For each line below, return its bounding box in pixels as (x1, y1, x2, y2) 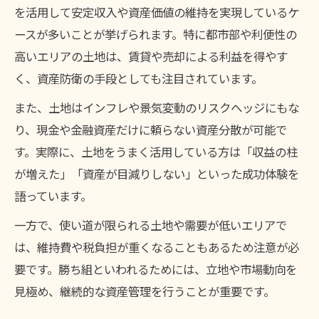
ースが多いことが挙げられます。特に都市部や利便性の (14, 25, 297, 43)
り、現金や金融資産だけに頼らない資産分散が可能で (14, 120, 287, 138)
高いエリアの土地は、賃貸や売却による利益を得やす (14, 47, 288, 65)
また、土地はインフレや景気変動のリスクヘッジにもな (14, 98, 299, 116)
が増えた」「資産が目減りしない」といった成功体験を (14, 164, 299, 182)
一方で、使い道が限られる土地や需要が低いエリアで (14, 216, 287, 234)
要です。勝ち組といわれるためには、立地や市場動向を (14, 260, 297, 278)
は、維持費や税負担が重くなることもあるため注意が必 (14, 238, 299, 256)
